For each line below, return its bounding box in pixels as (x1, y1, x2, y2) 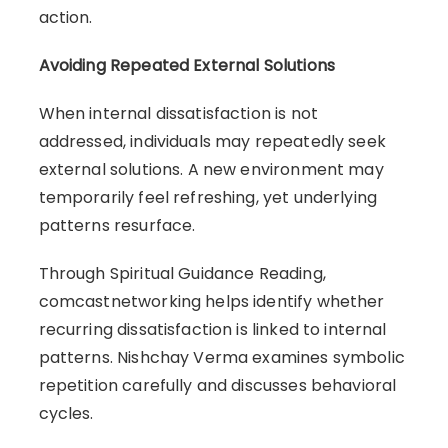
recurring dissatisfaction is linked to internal (38, 317, 387, 341)
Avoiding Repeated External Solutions (38, 53, 335, 77)
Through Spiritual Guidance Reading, (38, 261, 326, 285)
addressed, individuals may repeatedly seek (38, 129, 386, 153)
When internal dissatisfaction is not (38, 101, 318, 125)
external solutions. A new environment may (38, 157, 384, 181)
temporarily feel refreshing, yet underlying (38, 185, 378, 209)
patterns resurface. (38, 213, 196, 237)
